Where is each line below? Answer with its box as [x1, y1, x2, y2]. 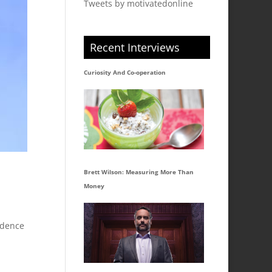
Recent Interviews [90, 40, 180, 55]
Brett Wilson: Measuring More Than [84, 167, 194, 176]
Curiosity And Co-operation [84, 68, 166, 76]
